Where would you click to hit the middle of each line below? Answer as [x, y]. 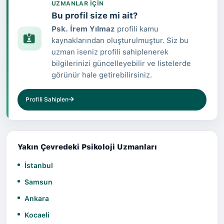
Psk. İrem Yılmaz [83, 29]
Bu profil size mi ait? [94, 15]
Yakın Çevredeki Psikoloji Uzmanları [87, 147]
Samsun [38, 182]
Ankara [37, 198]
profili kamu [136, 29]
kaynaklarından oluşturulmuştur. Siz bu [120, 40]
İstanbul [39, 165]
